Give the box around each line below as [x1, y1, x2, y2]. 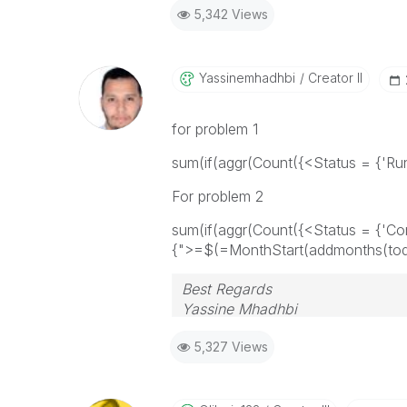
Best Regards [181, 280, 272, 298]
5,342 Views [194, 6, 268, 22]
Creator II [303, 70, 362, 85]
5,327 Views [194, 339, 268, 354]
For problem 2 [171, 187, 263, 205]
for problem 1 [171, 120, 258, 138]
